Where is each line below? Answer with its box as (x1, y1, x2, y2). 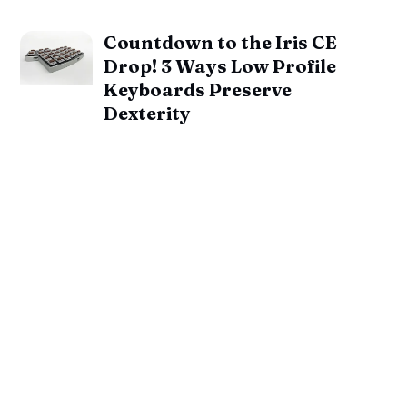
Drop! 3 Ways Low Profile (104, 54, 337, 77)
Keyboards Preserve (104, 77, 293, 101)
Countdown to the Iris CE (104, 30, 338, 54)
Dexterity (104, 101, 192, 124)
